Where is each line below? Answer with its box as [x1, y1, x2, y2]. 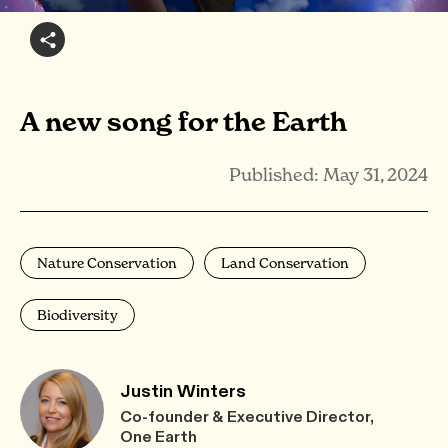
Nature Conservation [37, 254, 177, 271]
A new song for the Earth [20, 106, 347, 138]
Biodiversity [37, 306, 118, 323]
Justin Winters [120, 379, 246, 402]
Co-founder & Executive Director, [120, 406, 374, 426]
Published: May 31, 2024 [229, 164, 428, 185]
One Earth [120, 426, 197, 446]
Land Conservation [221, 254, 349, 271]
